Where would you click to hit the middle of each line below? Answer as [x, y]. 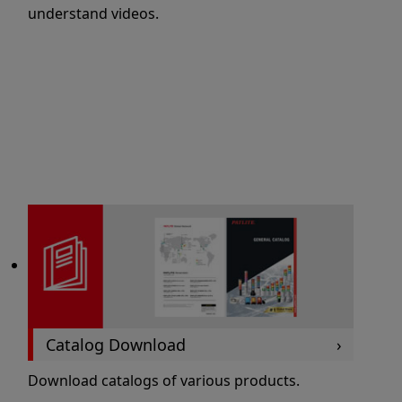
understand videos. [94, 14]
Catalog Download [115, 344]
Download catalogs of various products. [164, 381]
